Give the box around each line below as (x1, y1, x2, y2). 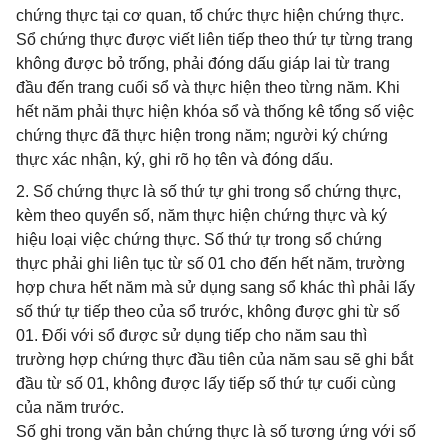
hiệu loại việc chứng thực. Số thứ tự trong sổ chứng (16, 231, 382, 248)
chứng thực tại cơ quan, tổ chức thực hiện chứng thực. (16, 7, 404, 24)
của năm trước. (16, 399, 124, 416)
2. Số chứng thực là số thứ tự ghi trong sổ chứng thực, (16, 183, 401, 200)
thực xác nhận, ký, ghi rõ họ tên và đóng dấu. (16, 151, 333, 168)
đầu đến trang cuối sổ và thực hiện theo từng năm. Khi (16, 79, 400, 96)
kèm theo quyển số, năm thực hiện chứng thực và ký (16, 207, 387, 224)
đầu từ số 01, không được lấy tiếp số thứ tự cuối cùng (16, 375, 396, 392)
